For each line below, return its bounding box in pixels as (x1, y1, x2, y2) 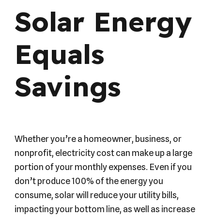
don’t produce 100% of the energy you (15, 175, 163, 186)
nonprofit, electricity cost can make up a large (15, 147, 192, 158)
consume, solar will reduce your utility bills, (15, 189, 179, 200)
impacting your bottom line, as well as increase (15, 203, 195, 214)
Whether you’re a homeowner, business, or (15, 133, 182, 144)
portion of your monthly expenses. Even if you (15, 161, 192, 172)
